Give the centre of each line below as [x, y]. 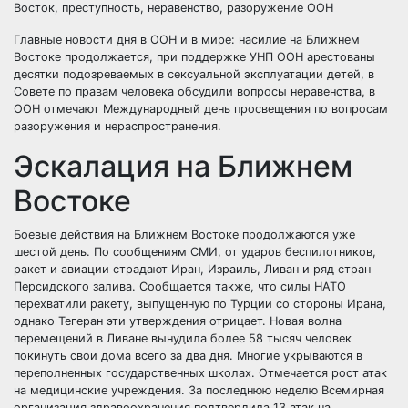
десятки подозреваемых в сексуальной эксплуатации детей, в [194, 74]
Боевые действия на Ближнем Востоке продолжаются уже [184, 235]
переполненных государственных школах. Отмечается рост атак [200, 373]
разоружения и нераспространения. [119, 126]
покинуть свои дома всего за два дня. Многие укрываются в [188, 356]
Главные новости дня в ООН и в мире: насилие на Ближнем [187, 40]
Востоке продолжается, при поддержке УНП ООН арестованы [194, 57]
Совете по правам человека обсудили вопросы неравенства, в [194, 92]
